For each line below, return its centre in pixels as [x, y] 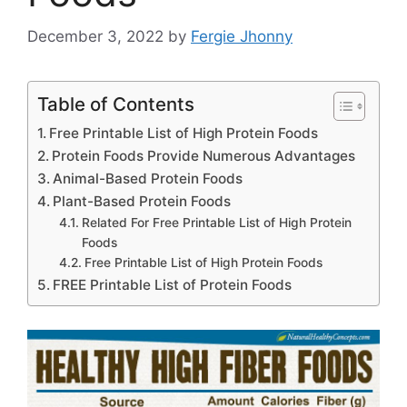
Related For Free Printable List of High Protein [216, 223]
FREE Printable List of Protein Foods [173, 285]
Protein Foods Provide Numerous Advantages [204, 156]
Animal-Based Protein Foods [148, 179]
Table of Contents [116, 104]
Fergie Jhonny [242, 37]
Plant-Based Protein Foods [142, 202]
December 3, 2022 [95, 37]
